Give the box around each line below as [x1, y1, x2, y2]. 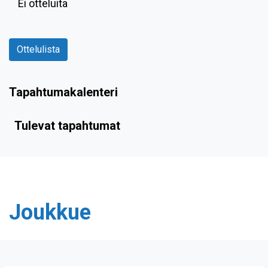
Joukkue [9, 200, 91, 226]
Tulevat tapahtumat [14, 118, 120, 133]
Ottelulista [17, 44, 60, 56]
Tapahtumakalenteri [9, 85, 118, 100]
